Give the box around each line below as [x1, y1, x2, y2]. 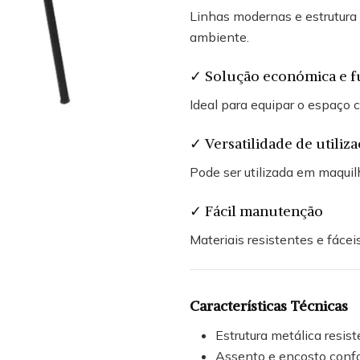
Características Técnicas [190, 296, 348, 315]
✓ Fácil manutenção [190, 201, 323, 220]
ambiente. [190, 28, 249, 45]
